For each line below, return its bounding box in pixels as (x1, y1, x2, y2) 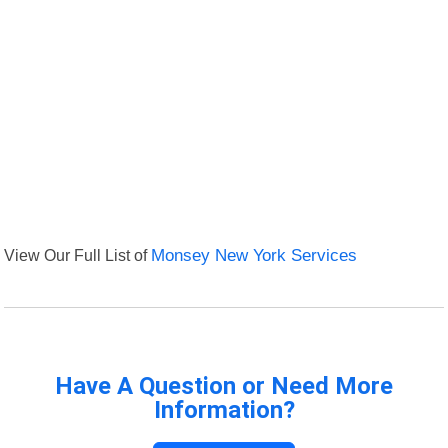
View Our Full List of (4, 246, 152, 265)
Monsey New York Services (151, 246, 358, 266)
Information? (153, 396, 295, 425)
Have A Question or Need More (55, 372, 393, 401)
